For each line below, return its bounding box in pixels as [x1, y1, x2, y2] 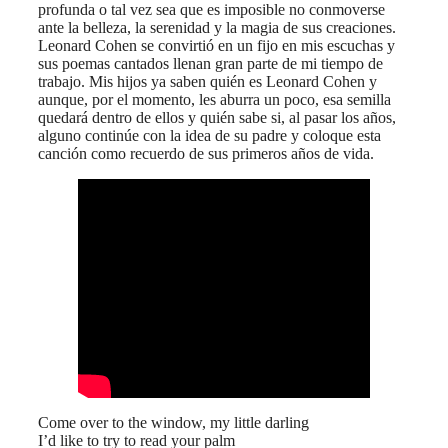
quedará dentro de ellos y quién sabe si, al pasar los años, [38, 109, 396, 127]
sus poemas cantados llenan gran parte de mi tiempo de [38, 55, 383, 73]
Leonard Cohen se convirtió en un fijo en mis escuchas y [38, 37, 395, 55]
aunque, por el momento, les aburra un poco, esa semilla [38, 91, 391, 109]
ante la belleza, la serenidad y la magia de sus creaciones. [38, 19, 396, 37]
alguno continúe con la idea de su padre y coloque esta [38, 127, 381, 145]
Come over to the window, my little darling [38, 414, 309, 432]
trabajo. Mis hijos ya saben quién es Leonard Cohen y [38, 73, 377, 91]
